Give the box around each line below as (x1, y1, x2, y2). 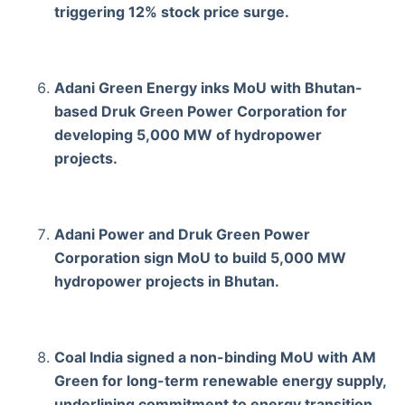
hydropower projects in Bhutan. (54, 271, 279, 290)
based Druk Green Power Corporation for (54, 101, 347, 120)
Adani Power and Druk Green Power (54, 224, 310, 243)
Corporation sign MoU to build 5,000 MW (54, 248, 346, 267)
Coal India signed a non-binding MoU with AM (54, 347, 376, 366)
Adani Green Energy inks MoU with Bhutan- (54, 78, 363, 97)
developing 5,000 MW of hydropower (54, 125, 322, 144)
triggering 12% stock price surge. (54, 2, 289, 21)
